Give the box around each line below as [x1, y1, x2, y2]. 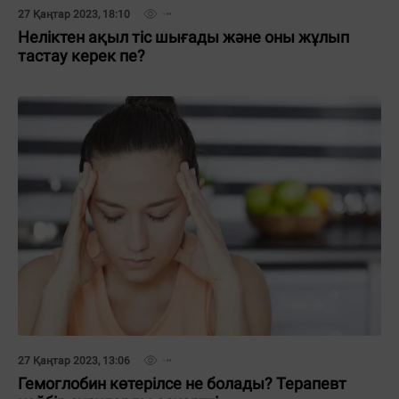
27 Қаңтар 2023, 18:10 [18, 8, 130, 20]
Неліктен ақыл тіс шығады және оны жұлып [18, 28, 349, 46]
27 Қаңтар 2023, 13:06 [18, 354, 130, 367]
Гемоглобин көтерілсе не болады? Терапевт [18, 374, 346, 393]
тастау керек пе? [18, 46, 145, 65]
